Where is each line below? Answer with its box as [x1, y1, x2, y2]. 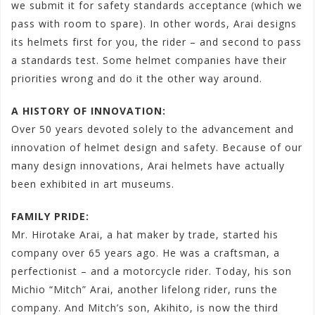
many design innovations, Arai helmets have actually [11, 159, 285, 173]
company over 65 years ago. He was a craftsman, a [11, 246, 280, 260]
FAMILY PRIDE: [11, 210, 89, 224]
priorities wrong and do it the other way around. [11, 72, 262, 86]
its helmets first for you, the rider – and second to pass [11, 35, 302, 49]
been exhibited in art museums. [11, 177, 174, 191]
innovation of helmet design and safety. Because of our [11, 141, 302, 155]
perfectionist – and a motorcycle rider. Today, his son [11, 264, 292, 278]
